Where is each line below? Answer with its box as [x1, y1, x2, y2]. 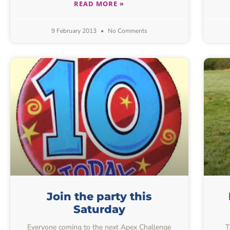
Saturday [73, 203, 125, 216]
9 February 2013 [51, 27, 98, 35]
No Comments [106, 27, 147, 35]
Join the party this [47, 190, 152, 203]
